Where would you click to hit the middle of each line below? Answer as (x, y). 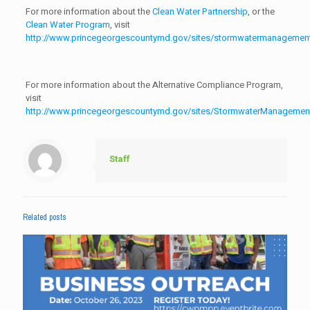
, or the (261, 12)
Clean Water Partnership (200, 12)
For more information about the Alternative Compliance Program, (154, 85)
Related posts (45, 218)
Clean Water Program (67, 25)
